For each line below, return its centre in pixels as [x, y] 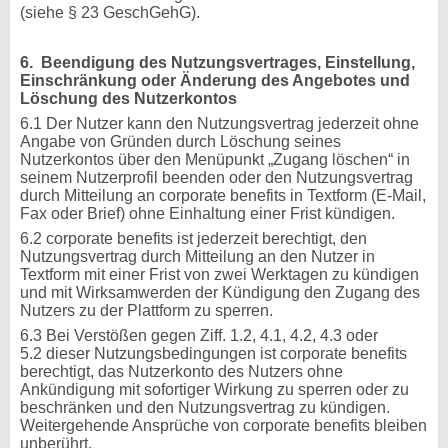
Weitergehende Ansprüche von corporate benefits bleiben [223, 425]
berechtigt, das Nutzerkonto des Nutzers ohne [181, 371]
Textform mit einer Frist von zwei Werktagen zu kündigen [219, 274]
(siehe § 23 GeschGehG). [112, 12]
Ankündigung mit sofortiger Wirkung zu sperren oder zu [214, 389]
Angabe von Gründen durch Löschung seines [180, 141]
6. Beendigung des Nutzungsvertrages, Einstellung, [217, 62]
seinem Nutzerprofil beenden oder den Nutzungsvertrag [216, 177]
